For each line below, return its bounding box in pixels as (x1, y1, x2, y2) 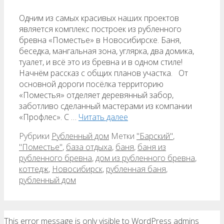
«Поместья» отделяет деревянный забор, (19, 89, 173, 100)
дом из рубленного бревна (95, 152, 195, 163)
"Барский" (136, 130, 173, 141)
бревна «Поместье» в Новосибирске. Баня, (19, 34, 181, 45)
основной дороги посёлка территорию (19, 78, 163, 89)
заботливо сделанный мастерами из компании (19, 100, 192, 111)
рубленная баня (106, 163, 166, 174)
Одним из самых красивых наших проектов (19, 12, 179, 23)
